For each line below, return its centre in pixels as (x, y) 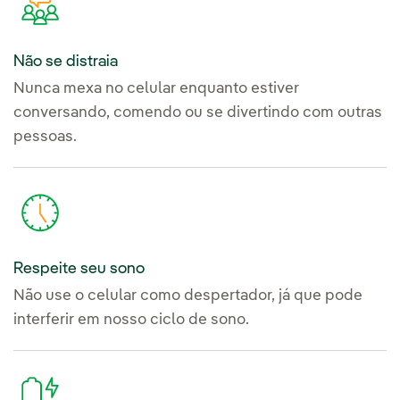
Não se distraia (66, 62)
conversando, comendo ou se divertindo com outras (198, 113)
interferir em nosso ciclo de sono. (131, 320)
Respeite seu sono (79, 268)
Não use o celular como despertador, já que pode (188, 296)
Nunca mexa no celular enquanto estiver (156, 89)
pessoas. (45, 137)
